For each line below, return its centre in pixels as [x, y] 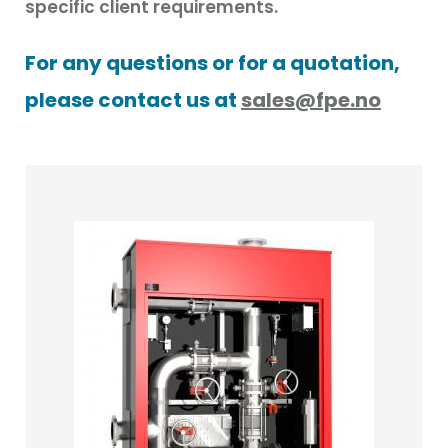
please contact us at [133, 100]
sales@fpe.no [311, 100]
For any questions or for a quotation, [212, 63]
